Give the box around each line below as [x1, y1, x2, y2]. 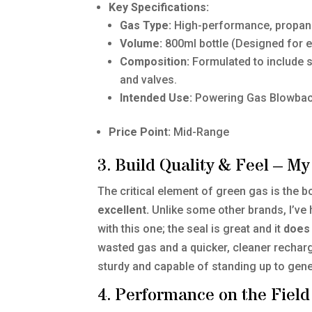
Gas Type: [120, 19, 172, 33]
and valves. [120, 73, 178, 87]
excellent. [97, 203, 150, 217]
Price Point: [109, 125, 171, 139]
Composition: [120, 55, 190, 69]
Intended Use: [120, 91, 193, 105]
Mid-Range [171, 125, 230, 139]
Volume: [120, 37, 163, 51]
